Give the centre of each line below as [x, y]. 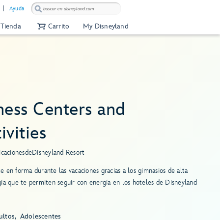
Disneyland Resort [58, 152]
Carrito [59, 26]
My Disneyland [106, 26]
